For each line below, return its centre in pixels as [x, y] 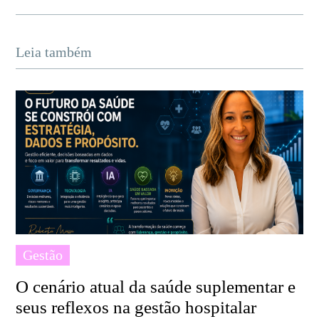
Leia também [54, 52]
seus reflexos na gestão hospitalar [136, 307]
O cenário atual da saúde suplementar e [156, 286]
